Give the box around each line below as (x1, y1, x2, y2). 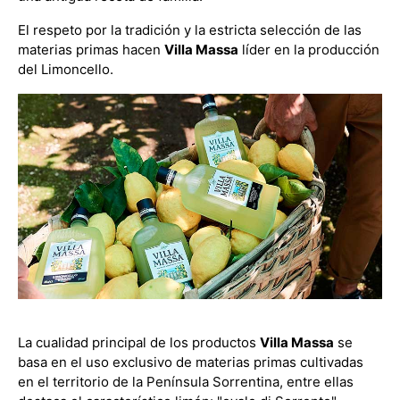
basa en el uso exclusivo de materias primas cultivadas (18, 353, 363, 371)
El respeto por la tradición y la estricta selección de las (18, 21, 362, 38)
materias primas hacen (18, 41, 164, 58)
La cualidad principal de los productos (18, 333, 260, 351)
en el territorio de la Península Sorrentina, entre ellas (18, 372, 354, 390)
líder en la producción (238, 41, 379, 58)
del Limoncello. (18, 61, 113, 78)
